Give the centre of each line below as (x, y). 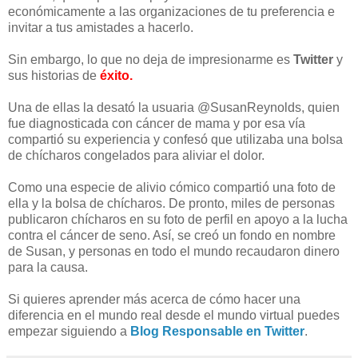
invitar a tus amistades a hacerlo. (101, 28)
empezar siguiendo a (69, 332)
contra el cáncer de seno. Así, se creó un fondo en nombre (172, 236)
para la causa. (48, 268)
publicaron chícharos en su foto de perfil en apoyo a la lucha (178, 220)
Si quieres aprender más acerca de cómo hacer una (154, 300)
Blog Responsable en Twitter (217, 332)
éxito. (116, 76)
